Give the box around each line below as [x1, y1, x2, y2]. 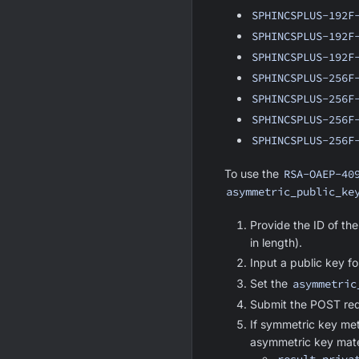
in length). [250, 236, 302, 249]
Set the [250, 276, 291, 290]
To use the [224, 167, 282, 180]
